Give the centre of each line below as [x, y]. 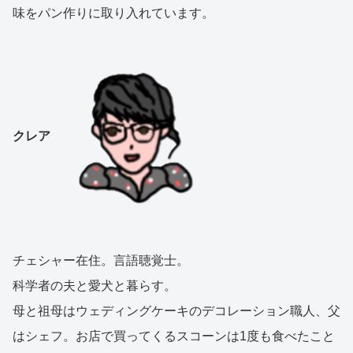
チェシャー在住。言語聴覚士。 [101, 260]
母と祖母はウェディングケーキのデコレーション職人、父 [176, 310]
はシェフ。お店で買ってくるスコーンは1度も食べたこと [174, 336]
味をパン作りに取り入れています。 [113, 13]
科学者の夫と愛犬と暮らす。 [95, 285]
